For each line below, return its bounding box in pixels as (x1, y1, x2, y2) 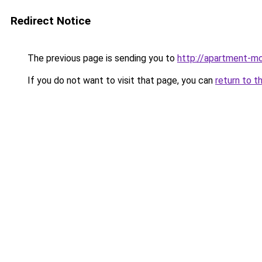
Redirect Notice (11, 14, 91, 27)
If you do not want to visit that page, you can (25, 75, 215, 86)
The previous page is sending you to (25, 53, 177, 64)
